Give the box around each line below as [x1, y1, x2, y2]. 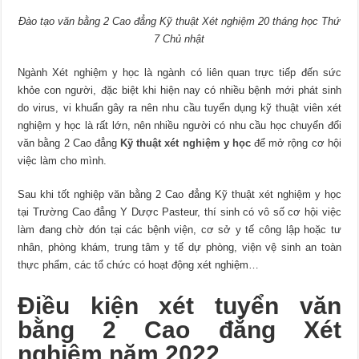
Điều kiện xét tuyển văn [18, 292, 341, 319]
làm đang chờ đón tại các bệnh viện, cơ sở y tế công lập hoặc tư [18, 223, 341, 236]
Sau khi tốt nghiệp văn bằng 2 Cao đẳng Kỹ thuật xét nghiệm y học [18, 188, 341, 200]
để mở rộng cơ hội [250, 136, 341, 149]
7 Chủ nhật [154, 32, 205, 45]
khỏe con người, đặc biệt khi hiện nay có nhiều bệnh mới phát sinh [18, 83, 341, 96]
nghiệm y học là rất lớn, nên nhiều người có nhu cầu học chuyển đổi [18, 119, 341, 131]
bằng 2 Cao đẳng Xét [18, 316, 341, 343]
